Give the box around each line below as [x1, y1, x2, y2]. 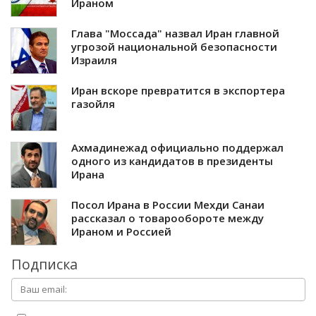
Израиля [71, 52, 117, 67]
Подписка [11, 254, 78, 274]
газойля [71, 96, 115, 111]
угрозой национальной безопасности [71, 39, 277, 54]
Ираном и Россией [71, 224, 171, 238]
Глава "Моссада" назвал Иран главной [71, 25, 279, 40]
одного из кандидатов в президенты [71, 153, 273, 168]
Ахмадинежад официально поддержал [71, 140, 284, 154]
